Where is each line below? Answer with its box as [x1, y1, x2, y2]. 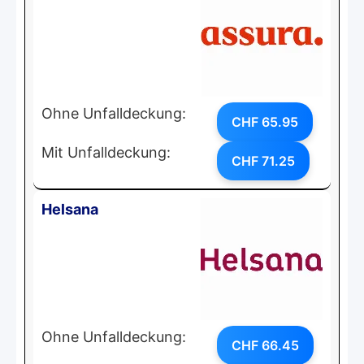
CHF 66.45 [232, 336, 299, 353]
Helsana [41, 200, 98, 218]
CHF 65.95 [232, 113, 298, 130]
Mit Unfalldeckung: [41, 143, 171, 161]
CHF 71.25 [232, 152, 295, 169]
